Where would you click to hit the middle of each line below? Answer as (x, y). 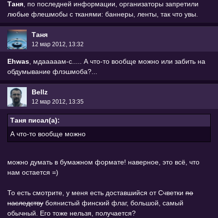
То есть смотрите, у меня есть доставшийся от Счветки (96, 193)
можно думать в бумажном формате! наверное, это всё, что (103, 162)
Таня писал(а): (35, 120)
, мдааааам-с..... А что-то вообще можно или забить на (117, 61)
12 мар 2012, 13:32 (58, 44)
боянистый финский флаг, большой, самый (113, 203)
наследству (25, 203)
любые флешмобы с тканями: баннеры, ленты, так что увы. (103, 14)
